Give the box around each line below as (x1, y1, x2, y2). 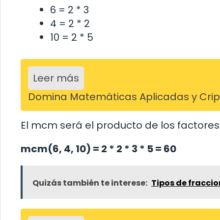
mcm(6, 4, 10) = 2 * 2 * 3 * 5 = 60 (21, 142, 176, 156)
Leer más (33, 71, 79, 85)
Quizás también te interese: (32, 177, 147, 189)
